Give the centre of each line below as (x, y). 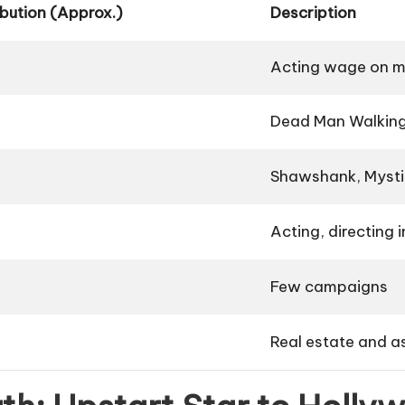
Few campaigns (329, 287)
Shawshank (313, 177)
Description (313, 13)
